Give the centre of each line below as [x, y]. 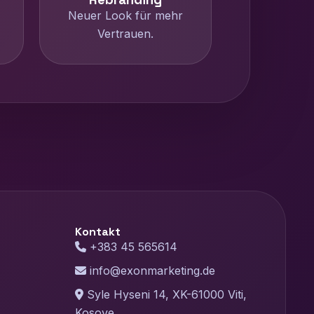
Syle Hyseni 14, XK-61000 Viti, [165, 294]
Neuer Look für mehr [125, 15]
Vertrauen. [125, 34]
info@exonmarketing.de [151, 271]
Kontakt [98, 232]
